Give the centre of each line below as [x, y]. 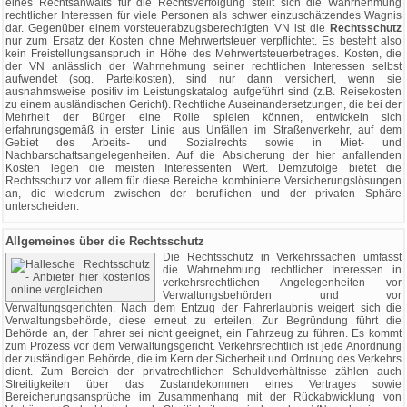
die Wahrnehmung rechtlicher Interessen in [282, 270]
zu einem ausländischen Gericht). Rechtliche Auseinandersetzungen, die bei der [203, 104]
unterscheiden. [42, 206]
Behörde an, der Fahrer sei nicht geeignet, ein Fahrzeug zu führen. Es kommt [203, 333]
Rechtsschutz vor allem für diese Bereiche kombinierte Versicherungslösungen [203, 181]
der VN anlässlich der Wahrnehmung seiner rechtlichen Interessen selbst [203, 66]
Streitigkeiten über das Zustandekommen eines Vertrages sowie [203, 384]
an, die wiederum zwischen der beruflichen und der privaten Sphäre [203, 194]
